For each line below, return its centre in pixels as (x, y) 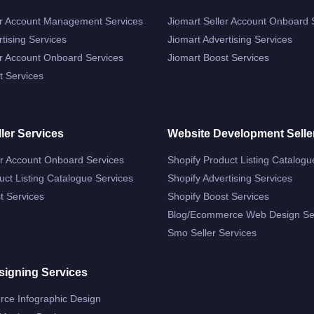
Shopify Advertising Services (230, 178)
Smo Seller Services (212, 232)
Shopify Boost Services (218, 196)
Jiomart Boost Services (218, 57)
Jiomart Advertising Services (230, 39)
